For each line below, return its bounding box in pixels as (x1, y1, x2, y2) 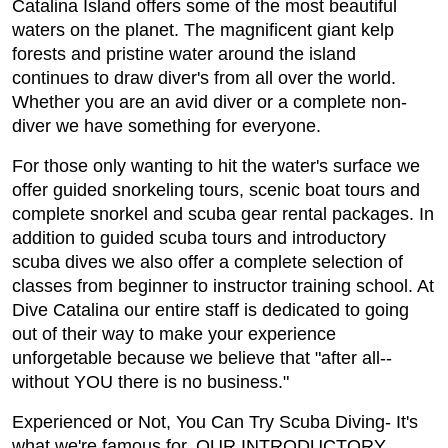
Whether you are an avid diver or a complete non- (12, 92, 407, 112)
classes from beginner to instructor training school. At (12, 276, 434, 296)
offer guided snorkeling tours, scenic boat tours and (12, 180, 420, 200)
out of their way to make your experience (12, 324, 336, 344)
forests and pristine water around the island (12, 44, 356, 64)
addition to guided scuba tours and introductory (12, 228, 386, 248)
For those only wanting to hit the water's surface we (12, 156, 420, 176)
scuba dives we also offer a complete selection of (12, 252, 403, 272)
